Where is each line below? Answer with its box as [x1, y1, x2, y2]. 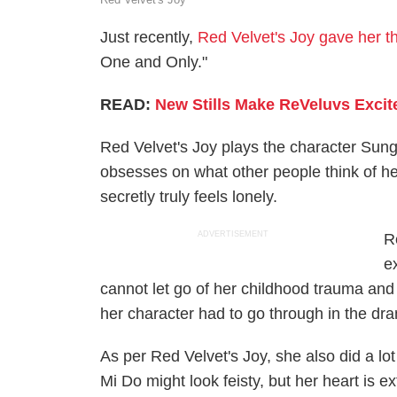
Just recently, [100, 28, 198, 46]
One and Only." [100, 53, 208, 71]
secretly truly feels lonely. [100, 188, 278, 206]
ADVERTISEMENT [198, 230, 269, 238]
